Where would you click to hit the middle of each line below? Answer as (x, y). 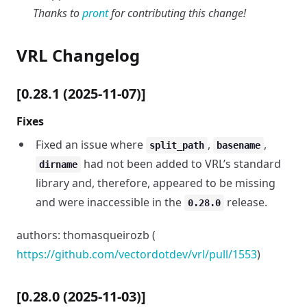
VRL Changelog (78, 55)
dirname (58, 164)
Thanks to (58, 13)
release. (246, 202)
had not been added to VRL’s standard (181, 164)
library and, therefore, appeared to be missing (156, 183)
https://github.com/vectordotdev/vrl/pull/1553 (137, 254)
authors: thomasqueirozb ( (86, 235)
